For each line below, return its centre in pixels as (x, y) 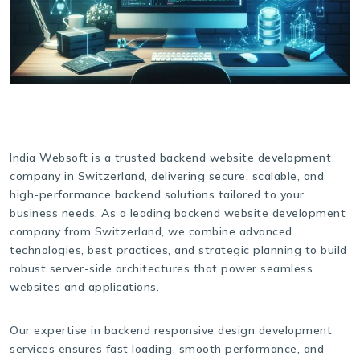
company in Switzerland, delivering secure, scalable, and (167, 176)
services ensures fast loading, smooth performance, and (167, 348)
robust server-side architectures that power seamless (161, 269)
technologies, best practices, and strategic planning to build (178, 250)
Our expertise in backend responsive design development (171, 330)
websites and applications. (84, 287)
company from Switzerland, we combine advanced (151, 232)
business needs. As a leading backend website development (178, 213)
